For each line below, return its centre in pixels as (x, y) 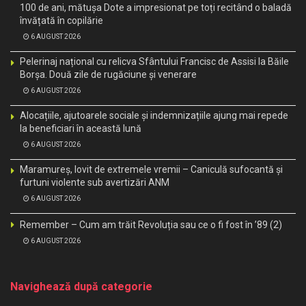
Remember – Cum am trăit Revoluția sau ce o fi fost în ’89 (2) (151, 224)
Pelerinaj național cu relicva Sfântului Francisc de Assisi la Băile (154, 61)
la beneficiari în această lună (81, 128)
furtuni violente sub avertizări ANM (95, 182)
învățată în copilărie (61, 20)
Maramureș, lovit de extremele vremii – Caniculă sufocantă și (151, 169)
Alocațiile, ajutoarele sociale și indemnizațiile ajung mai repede (154, 115)
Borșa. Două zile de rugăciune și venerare (108, 74)
